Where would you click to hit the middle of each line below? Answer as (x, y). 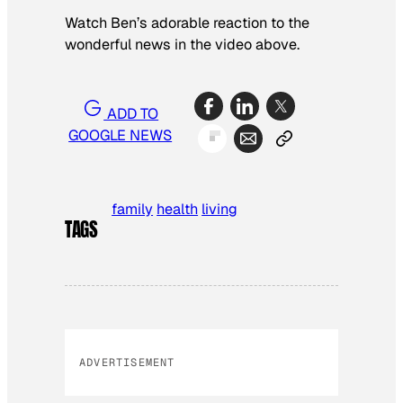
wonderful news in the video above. (182, 44)
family (133, 209)
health (178, 209)
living (220, 209)
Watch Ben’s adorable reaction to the (187, 22)
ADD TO (131, 114)
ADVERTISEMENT (127, 363)
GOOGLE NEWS (121, 136)
